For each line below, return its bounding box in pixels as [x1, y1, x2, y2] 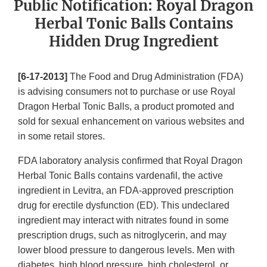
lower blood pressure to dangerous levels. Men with [18, 245, 235, 256]
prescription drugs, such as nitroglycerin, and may [18, 230, 226, 241]
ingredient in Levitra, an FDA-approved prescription [18, 185, 234, 196]
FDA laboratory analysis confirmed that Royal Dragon [18, 156, 243, 166]
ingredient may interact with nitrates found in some [18, 215, 229, 226]
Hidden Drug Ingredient [48, 32, 219, 51]
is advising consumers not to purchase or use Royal [18, 86, 235, 97]
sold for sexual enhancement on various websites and [18, 116, 244, 127]
